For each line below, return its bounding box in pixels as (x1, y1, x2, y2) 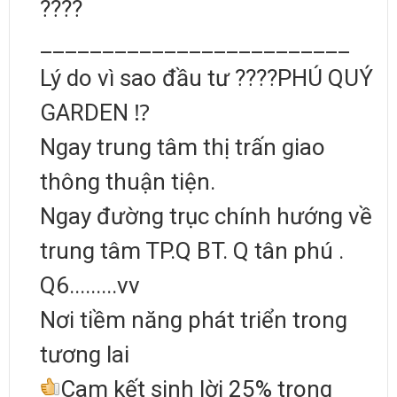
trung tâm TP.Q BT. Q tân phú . (40, 237, 344, 264)
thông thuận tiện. (40, 167, 215, 195)
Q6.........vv (40, 271, 140, 299)
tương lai (40, 340, 129, 368)
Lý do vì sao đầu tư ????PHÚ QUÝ (40, 64, 373, 91)
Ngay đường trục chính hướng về (40, 202, 372, 230)
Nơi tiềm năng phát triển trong (40, 306, 347, 333)
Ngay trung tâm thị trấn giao (40, 133, 325, 160)
